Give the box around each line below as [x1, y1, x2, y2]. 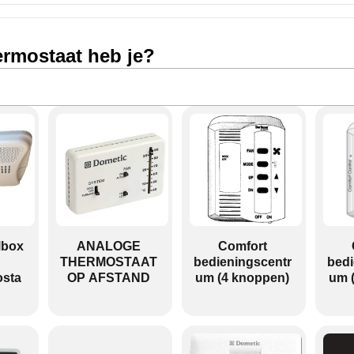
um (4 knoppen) [195, 271, 289, 284]
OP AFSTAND [67, 271, 150, 284]
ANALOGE [77, 239, 141, 253]
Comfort [217, 239, 267, 253]
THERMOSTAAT [60, 255, 157, 269]
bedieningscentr [193, 255, 292, 269]
